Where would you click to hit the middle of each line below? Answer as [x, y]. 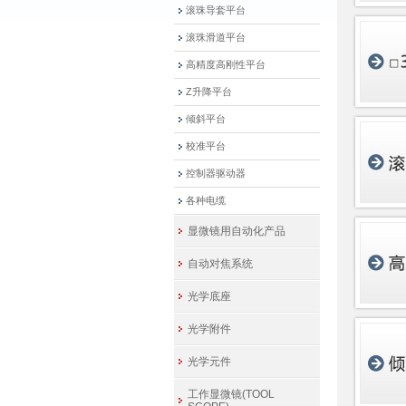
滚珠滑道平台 [216, 37]
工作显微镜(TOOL [231, 394]
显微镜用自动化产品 [237, 231]
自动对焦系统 [220, 264]
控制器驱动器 [216, 173]
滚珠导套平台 [216, 10]
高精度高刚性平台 [226, 64]
